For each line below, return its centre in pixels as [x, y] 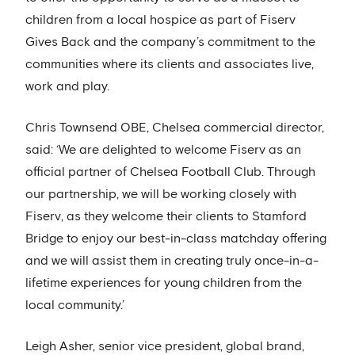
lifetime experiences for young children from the [164, 283]
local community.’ [75, 305]
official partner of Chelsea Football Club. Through [170, 172]
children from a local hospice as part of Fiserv [160, 20]
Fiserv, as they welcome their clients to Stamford [166, 216]
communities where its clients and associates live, [170, 64]
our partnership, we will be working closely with [161, 194]
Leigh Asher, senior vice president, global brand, [165, 346]
